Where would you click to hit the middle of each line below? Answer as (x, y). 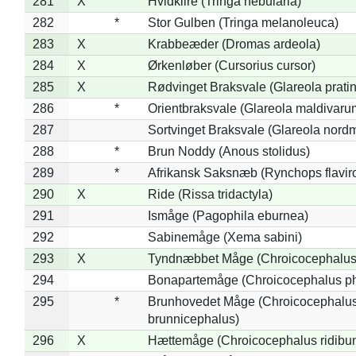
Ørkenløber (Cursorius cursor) (231, 65)
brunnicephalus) (193, 319)
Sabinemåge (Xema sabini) (224, 237)
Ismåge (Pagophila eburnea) (228, 215)
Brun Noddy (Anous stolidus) (228, 151)
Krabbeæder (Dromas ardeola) (234, 44)
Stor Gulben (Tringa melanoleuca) (243, 22)
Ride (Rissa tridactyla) (210, 194)
